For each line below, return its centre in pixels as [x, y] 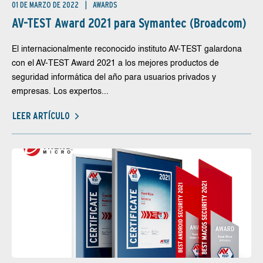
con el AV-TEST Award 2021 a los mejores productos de [115, 63]
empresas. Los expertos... [60, 92]
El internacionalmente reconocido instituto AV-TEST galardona [127, 49]
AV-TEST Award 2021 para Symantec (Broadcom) [129, 23]
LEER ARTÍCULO [41, 116]
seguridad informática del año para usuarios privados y [114, 77]
